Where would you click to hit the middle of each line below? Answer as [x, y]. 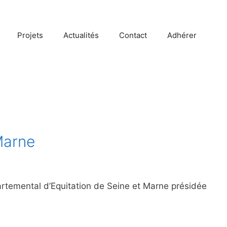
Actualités [81, 35]
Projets [30, 35]
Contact [133, 35]
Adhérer [182, 35]
